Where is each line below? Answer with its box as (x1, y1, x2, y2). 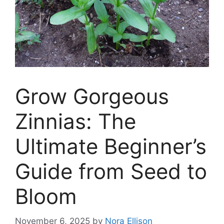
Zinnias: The (15, 108, 136, 134)
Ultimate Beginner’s (15, 133, 206, 159)
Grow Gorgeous (15, 83, 169, 109)
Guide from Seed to (15, 158, 207, 184)
